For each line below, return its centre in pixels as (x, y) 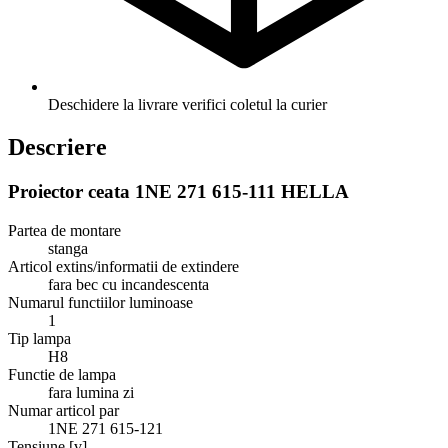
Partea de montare (64, 230)
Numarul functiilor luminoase (100, 302)
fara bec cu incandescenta (128, 284)
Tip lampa (39, 338)
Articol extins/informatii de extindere (123, 266)
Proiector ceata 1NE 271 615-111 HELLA (178, 192)
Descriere (57, 147)
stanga (68, 248)
